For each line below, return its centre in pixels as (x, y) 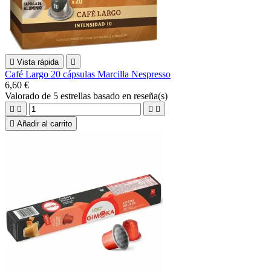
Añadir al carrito (44, 123)
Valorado (23, 96)
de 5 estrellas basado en (88, 96)
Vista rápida (38, 62)
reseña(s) (151, 96)
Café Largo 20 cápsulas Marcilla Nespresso (88, 74)
